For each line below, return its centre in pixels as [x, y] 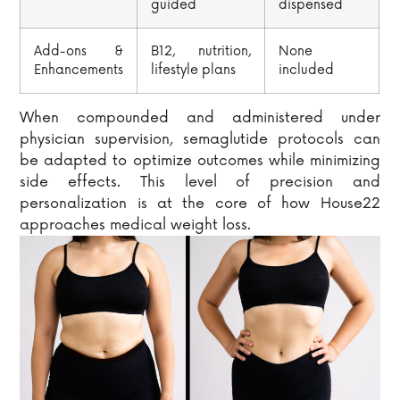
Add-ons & [79, 52]
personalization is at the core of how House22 [200, 204]
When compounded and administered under [200, 118]
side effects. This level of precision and [200, 183]
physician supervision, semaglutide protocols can [200, 140]
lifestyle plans [194, 71]
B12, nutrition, [201, 52]
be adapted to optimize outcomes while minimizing [200, 161]
